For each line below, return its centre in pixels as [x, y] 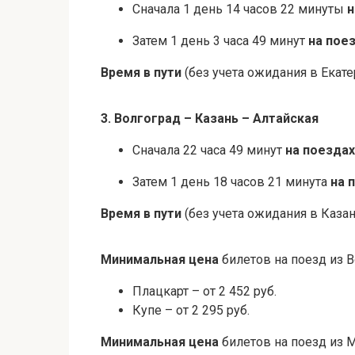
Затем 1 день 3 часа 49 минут [220, 41]
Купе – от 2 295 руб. [191, 311]
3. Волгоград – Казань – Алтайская [210, 119]
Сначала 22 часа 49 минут [209, 151]
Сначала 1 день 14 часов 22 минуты [240, 10]
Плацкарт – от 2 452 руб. [204, 292]
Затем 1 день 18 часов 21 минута [231, 182]
